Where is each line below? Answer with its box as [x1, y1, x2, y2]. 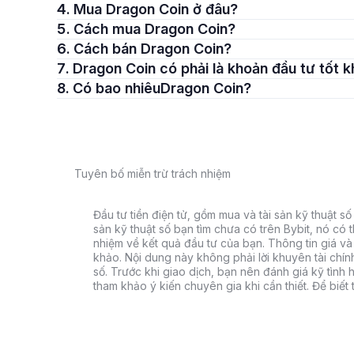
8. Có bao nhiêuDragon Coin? [73, 80, 251, 96]
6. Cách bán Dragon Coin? [73, 40, 232, 57]
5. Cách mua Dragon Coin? [73, 21, 235, 37]
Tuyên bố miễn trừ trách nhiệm [74, 167, 231, 180]
